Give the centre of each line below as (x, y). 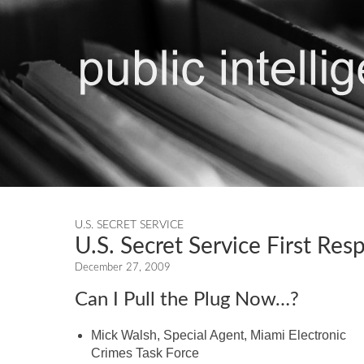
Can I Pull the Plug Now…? (187, 300)
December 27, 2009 (123, 268)
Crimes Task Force (145, 353)
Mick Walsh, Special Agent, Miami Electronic (219, 335)
